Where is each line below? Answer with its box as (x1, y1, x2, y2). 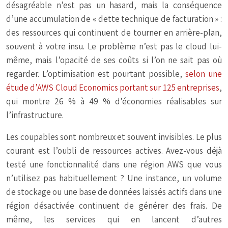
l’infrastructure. (6, 109, 64, 121)
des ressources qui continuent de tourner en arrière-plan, (6, 27, 222, 39)
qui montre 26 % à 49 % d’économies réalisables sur (6, 96, 222, 107)
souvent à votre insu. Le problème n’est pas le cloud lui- (6, 41, 222, 52)
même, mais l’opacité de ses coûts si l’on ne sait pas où (6, 54, 222, 66)
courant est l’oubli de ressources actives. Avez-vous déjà (6, 145, 222, 157)
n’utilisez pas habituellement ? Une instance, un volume (6, 173, 222, 184)
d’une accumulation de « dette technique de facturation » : (6, 13, 222, 25)
